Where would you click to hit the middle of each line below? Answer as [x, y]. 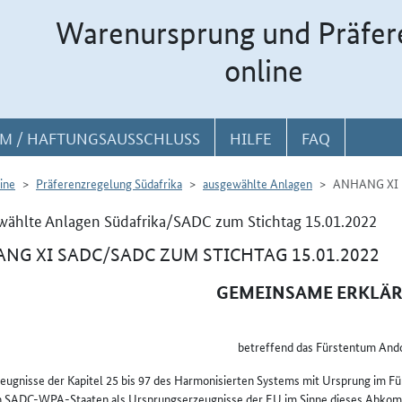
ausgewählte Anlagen [258, 183]
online [264, 71]
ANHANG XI [366, 183]
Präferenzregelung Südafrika [109, 183]
